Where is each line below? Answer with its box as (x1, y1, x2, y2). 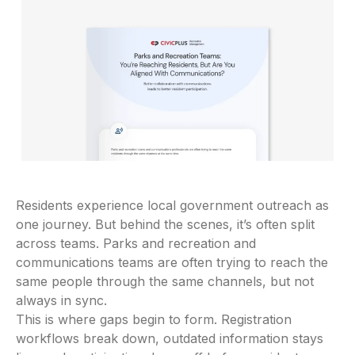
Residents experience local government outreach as (16, 197, 329, 214)
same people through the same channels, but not (16, 273, 314, 290)
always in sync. (16, 292, 107, 309)
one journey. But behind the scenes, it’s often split (16, 216, 315, 233)
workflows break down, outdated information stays (16, 330, 323, 347)
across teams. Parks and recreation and (16, 235, 256, 252)
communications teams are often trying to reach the (16, 254, 328, 271)
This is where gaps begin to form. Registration (16, 311, 292, 328)
